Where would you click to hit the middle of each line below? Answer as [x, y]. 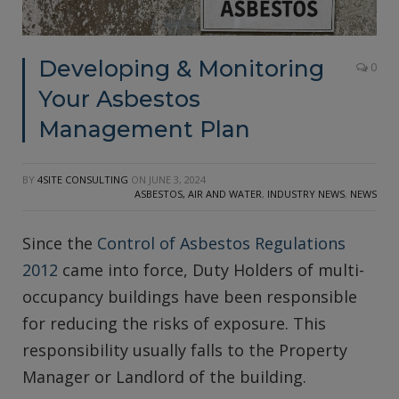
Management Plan [144, 129]
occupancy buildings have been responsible [190, 297]
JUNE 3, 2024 [177, 179]
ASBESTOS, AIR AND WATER [198, 194]
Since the [60, 243]
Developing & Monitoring [181, 69]
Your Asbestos [119, 99]
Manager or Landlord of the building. [164, 377]
